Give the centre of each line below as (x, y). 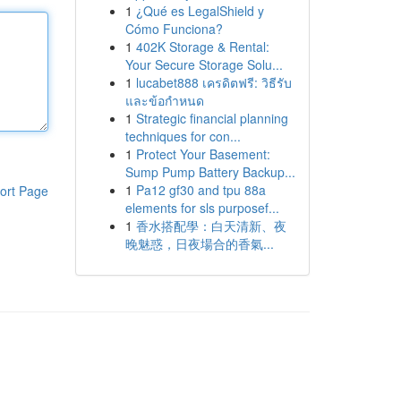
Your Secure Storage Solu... (204, 64)
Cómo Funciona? (174, 29)
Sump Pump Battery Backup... (210, 172)
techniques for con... (183, 136)
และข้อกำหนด (164, 100)
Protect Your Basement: (203, 154)
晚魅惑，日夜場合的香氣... (199, 243)
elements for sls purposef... (202, 208)
